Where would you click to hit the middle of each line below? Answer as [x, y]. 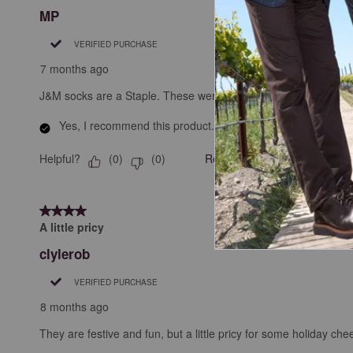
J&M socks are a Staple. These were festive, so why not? [182, 95]
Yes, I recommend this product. [137, 125]
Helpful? [60, 158]
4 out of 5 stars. [82, 210]
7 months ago [74, 68]
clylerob [65, 253]
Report [222, 158]
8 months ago [74, 306]
